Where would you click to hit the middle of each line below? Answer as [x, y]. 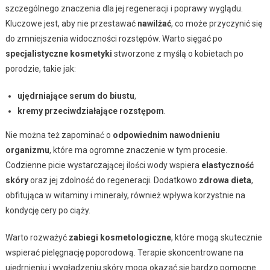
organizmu [27, 150]
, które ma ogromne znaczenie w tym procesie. [138, 150]
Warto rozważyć [37, 237]
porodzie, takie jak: [40, 68]
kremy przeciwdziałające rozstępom [90, 111]
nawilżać [154, 23]
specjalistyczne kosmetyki [58, 53]
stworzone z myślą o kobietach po [177, 53]
